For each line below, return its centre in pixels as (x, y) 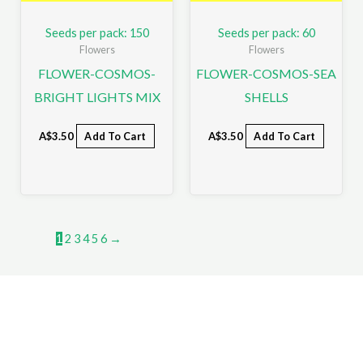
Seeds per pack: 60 (266, 32)
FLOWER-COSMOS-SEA (266, 74)
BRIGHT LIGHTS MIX (97, 97)
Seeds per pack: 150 (97, 32)
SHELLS (266, 97)
